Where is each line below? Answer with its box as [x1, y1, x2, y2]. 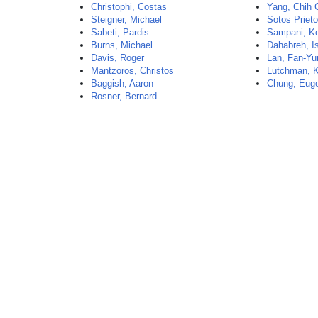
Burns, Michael [91, 40, 153, 50]
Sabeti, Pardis [91, 27, 150, 38]
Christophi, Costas [91, 1, 168, 12]
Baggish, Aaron [91, 78, 154, 89]
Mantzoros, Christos [91, 65, 175, 76]
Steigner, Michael [91, 14, 163, 25]
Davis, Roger [91, 53, 145, 63]
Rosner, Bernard [91, 91, 158, 102]
